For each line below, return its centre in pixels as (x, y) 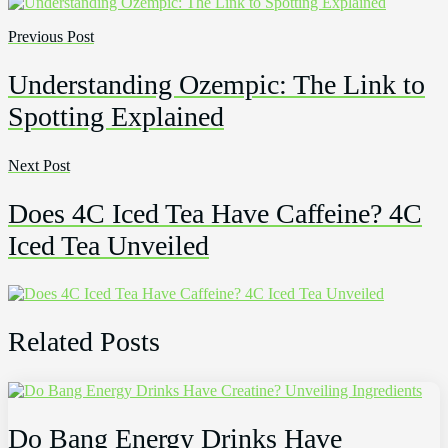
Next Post (39, 165)
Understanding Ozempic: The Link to (216, 85)
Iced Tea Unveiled (108, 245)
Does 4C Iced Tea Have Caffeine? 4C (215, 213)
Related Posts (84, 342)
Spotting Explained (116, 117)
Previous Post (51, 37)
